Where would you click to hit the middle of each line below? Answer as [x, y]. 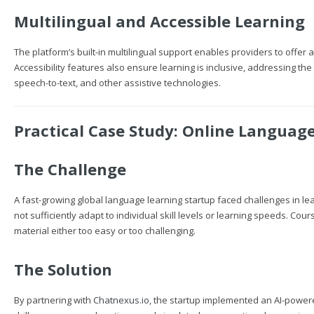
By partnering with [54, 300]
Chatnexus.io [121, 300]
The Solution [63, 269]
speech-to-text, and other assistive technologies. [117, 83]
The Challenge [70, 169]
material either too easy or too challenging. [105, 231]
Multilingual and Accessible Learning [159, 21]
